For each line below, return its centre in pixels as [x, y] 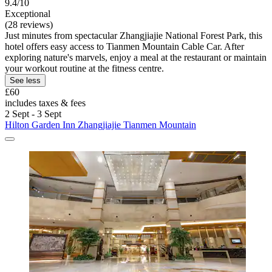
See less [25, 80]
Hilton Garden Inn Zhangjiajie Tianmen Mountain [100, 124]
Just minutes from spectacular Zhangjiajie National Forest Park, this [134, 35]
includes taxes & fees [45, 103]
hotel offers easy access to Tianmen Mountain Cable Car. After [124, 46]
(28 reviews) [29, 24]
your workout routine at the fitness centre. [84, 68]
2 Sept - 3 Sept [33, 114]
